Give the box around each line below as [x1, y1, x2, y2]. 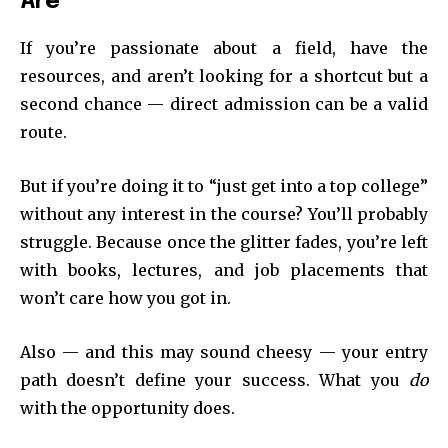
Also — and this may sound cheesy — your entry [20, 341, 428, 362]
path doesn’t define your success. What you [20, 369, 409, 390]
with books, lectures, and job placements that [20, 259, 428, 280]
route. [20, 121, 67, 142]
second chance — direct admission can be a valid [20, 93, 428, 114]
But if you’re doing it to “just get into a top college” [20, 175, 428, 196]
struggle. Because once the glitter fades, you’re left [20, 231, 428, 252]
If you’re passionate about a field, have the [20, 37, 428, 58]
